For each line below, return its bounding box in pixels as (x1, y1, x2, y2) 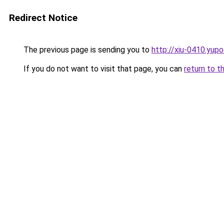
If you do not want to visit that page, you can (21, 64, 184, 73)
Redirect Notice (9, 12, 77, 23)
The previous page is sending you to (21, 45, 151, 54)
